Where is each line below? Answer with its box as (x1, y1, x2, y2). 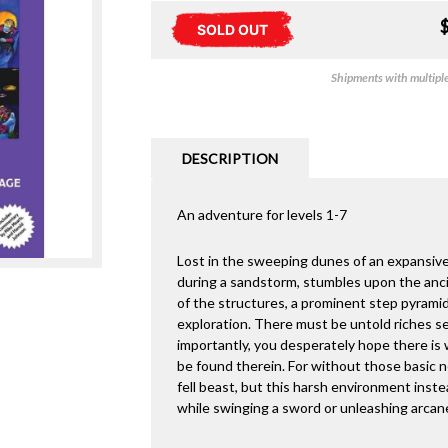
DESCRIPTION (181, 149, 278, 167)
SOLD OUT (196, 20, 268, 38)
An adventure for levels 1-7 (176, 205, 347, 223)
